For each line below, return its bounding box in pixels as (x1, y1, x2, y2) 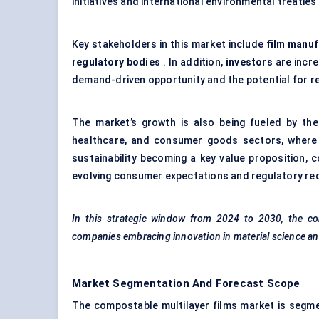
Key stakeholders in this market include (72, 38, 266, 51)
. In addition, (160, 56, 226, 68)
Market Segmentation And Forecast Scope (72, 277, 300, 291)
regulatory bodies (72, 56, 161, 68)
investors (225, 56, 273, 68)
